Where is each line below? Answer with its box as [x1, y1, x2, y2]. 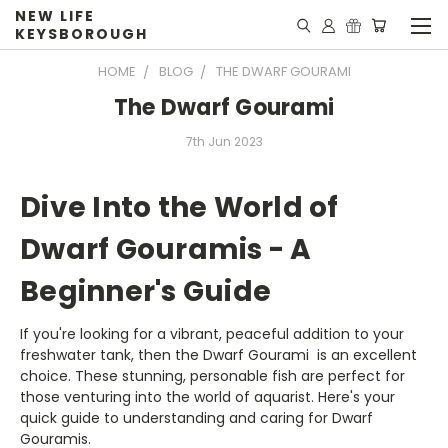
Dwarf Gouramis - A [20, 229, 312, 269]
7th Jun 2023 [185, 132, 263, 150]
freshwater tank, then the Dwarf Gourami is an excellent [20, 344, 417, 365]
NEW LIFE [15, 6, 96, 26]
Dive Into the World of [20, 187, 339, 227]
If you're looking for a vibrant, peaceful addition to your [20, 323, 404, 344]
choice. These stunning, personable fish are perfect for [20, 365, 405, 386]
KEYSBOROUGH [15, 24, 149, 44]
